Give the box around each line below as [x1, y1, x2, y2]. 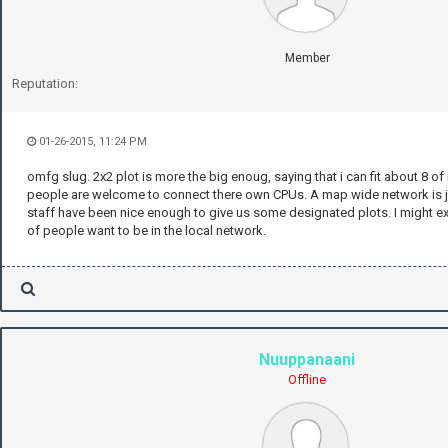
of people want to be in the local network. [27, 223, 266, 239]
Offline [288, 372, 326, 388]
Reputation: [12, 76, 78, 92]
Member [284, 51, 330, 66]
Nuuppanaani [259, 350, 355, 370]
